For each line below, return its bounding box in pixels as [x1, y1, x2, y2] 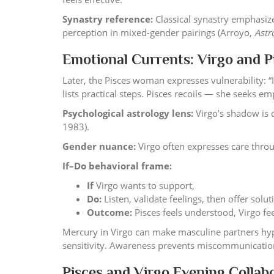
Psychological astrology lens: [62, 107, 193, 119]
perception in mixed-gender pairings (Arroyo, [62, 26, 254, 39]
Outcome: [87, 206, 132, 218]
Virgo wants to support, [94, 179, 197, 191]
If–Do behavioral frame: [62, 160, 172, 172]
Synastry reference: [62, 13, 153, 25]
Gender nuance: [62, 140, 136, 152]
